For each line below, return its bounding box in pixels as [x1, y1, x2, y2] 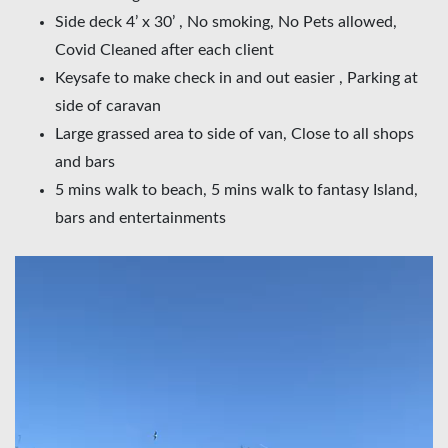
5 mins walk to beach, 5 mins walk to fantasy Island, [55, 182, 418, 198]
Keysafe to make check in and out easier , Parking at [55, 70, 418, 86]
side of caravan [55, 98, 161, 114]
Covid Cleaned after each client [55, 42, 274, 58]
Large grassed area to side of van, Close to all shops [55, 126, 414, 142]
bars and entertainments [55, 210, 226, 226]
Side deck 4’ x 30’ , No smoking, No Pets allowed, [55, 14, 397, 30]
